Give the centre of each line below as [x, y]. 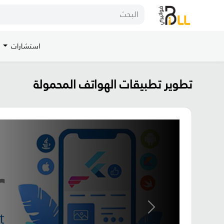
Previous [139, 212]
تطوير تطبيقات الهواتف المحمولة [113, 84]
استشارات [25, 46]
